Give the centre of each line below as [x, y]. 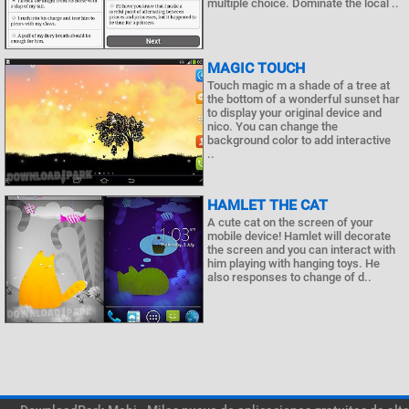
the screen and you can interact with [301, 250]
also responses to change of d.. [289, 277]
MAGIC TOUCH [256, 68]
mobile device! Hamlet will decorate [299, 236]
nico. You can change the [273, 126]
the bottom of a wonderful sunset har [304, 99]
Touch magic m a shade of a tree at [299, 85]
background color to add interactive [299, 140]
